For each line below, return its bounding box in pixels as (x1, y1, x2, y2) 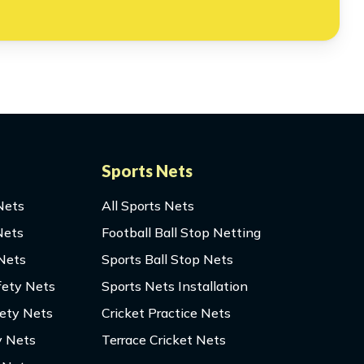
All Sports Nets (102, 197, 195, 214)
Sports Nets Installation (102, 278, 249, 295)
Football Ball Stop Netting (102, 224, 262, 241)
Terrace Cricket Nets (102, 331, 227, 349)
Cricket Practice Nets (102, 305, 232, 322)
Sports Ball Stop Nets (102, 251, 234, 268)
